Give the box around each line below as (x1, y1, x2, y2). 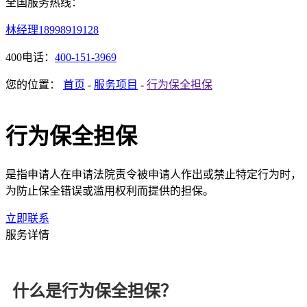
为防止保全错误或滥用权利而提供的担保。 (5, 184, 214, 197)
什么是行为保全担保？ (12, 280, 177, 301)
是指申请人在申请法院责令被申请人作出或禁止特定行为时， (5, 168, 302, 180)
